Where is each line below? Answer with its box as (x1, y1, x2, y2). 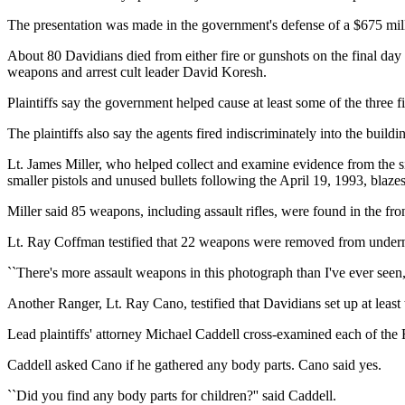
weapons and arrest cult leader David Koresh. (7, 63, 267, 80)
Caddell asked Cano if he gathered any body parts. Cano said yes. (7, 356, 381, 372)
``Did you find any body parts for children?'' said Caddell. (7, 387, 336, 403)
